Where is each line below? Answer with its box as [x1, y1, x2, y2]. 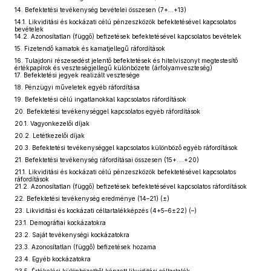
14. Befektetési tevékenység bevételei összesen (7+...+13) [15, 6, 186, 13]
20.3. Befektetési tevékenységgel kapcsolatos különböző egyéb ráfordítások [15, 144, 238, 151]
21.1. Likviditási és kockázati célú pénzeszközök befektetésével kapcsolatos [15, 168, 236, 175]
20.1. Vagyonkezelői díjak [15, 120, 90, 127]
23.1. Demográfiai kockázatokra [15, 219, 106, 226]
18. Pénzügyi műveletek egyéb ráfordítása [15, 83, 140, 91]
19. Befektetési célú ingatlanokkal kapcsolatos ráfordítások [15, 96, 186, 103]
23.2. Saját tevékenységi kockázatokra [15, 231, 129, 238]
